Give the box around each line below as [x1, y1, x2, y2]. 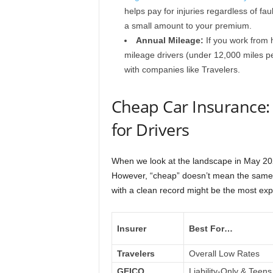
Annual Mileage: [135, 35, 204, 45]
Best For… [188, 224, 233, 233]
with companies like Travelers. [124, 65, 240, 74]
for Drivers [111, 118, 190, 141]
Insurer [116, 224, 146, 233]
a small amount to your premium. [124, 21, 252, 30]
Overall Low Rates [188, 249, 260, 258]
